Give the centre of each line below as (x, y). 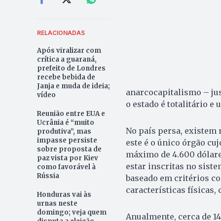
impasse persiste (67, 140)
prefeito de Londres (71, 68)
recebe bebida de (66, 77)
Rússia (48, 176)
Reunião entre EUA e (71, 113)
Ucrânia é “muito (65, 122)
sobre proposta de (69, 149)
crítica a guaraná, (67, 59)
